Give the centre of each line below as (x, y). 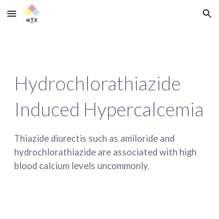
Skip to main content (43, 18)
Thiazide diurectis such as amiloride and (95, 138)
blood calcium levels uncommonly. (82, 165)
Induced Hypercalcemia (109, 109)
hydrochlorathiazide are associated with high (106, 152)
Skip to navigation (181, 18)
